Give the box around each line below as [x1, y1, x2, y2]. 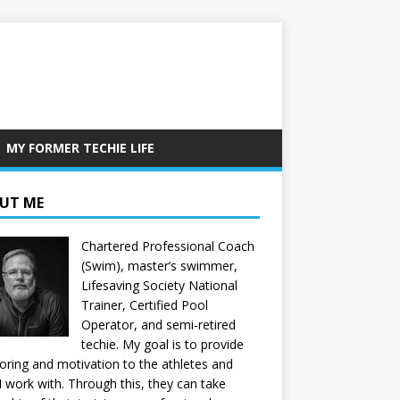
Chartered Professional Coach [80, 237, 254, 254]
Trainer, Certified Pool [80, 296, 208, 313]
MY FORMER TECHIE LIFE [6, 139, 154, 156]
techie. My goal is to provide [80, 336, 244, 353]
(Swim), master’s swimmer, [80, 257, 237, 274]
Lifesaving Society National [80, 277, 237, 294]
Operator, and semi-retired [80, 316, 236, 333]
